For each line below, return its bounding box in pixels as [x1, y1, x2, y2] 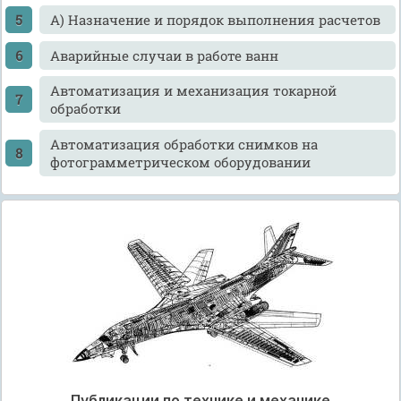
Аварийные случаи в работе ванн [49, 46, 278, 64]
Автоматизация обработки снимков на [49, 134, 318, 153]
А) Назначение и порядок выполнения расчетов [49, 11, 380, 30]
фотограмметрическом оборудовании [49, 152, 311, 171]
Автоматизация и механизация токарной [49, 81, 337, 100]
